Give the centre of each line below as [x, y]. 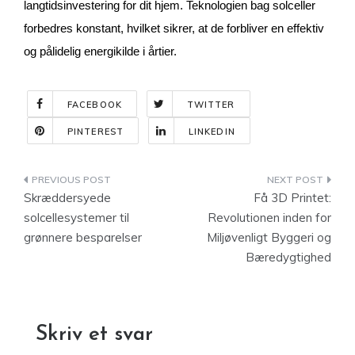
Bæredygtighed [288, 257]
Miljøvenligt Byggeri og [269, 237]
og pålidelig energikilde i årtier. [100, 52]
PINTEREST [95, 132]
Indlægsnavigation [111, 183]
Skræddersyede [67, 198]
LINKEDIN [212, 132]
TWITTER [211, 105]
